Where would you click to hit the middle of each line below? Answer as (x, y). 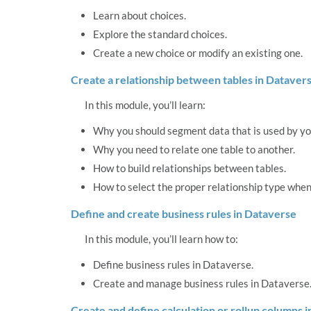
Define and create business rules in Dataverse (184, 214)
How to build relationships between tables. (190, 168)
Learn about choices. (140, 16)
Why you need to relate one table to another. (194, 150)
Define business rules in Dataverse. (173, 265)
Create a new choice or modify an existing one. (198, 53)
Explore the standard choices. (160, 34)
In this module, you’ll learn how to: (161, 239)
